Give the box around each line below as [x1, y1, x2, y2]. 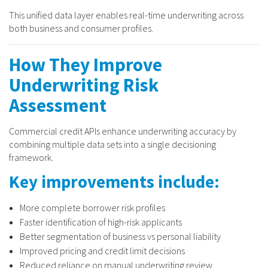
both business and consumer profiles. [9, 22, 153, 34]
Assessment [9, 93, 106, 117]
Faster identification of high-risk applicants [20, 215, 182, 228]
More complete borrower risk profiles [20, 201, 165, 214]
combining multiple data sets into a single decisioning [9, 138, 216, 150]
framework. [9, 151, 53, 163]
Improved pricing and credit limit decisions [20, 244, 185, 257]
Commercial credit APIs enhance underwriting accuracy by [9, 124, 236, 137]
